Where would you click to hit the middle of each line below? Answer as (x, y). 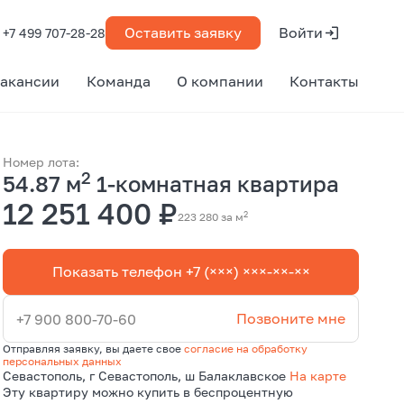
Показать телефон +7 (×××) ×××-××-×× (181, 271)
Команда (118, 81)
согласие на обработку (246, 349)
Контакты (324, 81)
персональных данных (63, 361)
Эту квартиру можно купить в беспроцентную (148, 392)
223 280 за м (211, 217)
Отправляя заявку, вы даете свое (94, 349)
